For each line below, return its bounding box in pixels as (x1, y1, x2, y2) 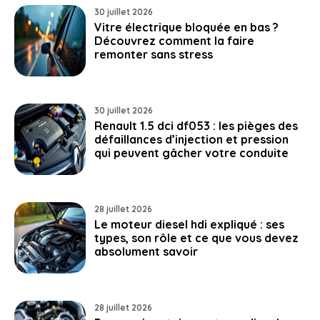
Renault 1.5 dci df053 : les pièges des (94, 118, 298, 133)
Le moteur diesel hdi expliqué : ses (94, 216, 284, 231)
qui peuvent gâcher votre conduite (94, 145, 289, 160)
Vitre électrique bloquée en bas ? (94, 19, 279, 34)
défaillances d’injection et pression (94, 131, 289, 146)
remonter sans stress (94, 46, 213, 61)
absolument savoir (94, 244, 198, 259)
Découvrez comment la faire (94, 33, 254, 48)
